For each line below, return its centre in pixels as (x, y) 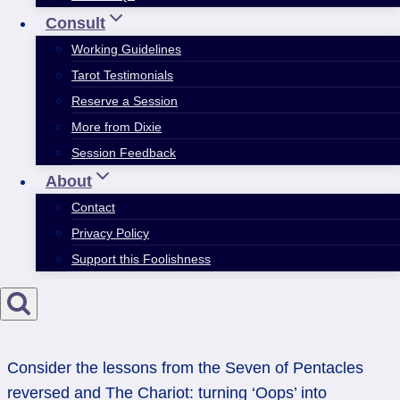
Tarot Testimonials (122, 75)
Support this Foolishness (141, 259)
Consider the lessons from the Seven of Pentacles (185, 368)
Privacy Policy (110, 233)
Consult (75, 24)
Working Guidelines (126, 50)
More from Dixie (117, 127)
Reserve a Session (125, 101)
